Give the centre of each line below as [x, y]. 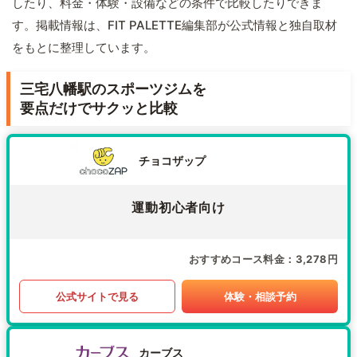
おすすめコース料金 [237, 259]
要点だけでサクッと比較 [99, 108]
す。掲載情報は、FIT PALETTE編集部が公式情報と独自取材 [175, 25]
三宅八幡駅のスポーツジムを [113, 89]
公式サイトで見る [97, 296]
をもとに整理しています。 [84, 48]
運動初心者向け [178, 208]
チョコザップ [172, 161]
